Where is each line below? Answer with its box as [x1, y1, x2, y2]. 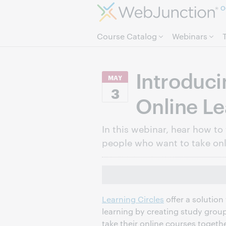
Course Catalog [97, 31, 157, 41]
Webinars [172, 31, 207, 41]
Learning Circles [102, 194, 164, 204]
